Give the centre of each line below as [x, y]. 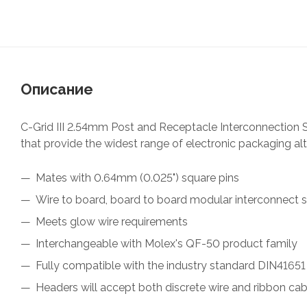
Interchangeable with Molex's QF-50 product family [167, 243]
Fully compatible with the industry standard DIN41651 [171, 265]
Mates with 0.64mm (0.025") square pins [137, 177]
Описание [57, 89]
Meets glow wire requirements [112, 221]
